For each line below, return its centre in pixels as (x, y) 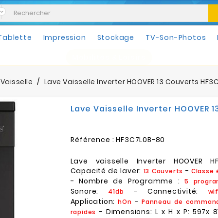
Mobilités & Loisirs (109, 57)
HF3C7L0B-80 (141, 140)
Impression (64, 37)
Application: (94, 201)
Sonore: (89, 191)
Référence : (92, 140)
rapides (83, 212)
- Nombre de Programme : (127, 181)
